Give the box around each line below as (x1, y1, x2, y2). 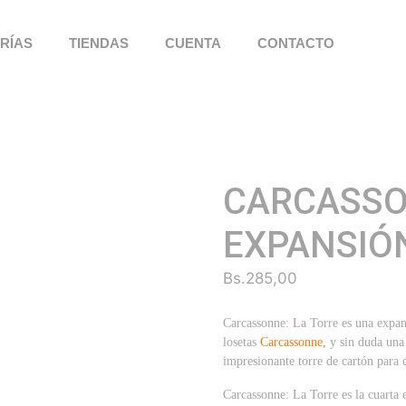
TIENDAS (68, 35, 129, 51)
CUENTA (164, 35, 221, 51)
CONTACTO (256, 35, 334, 51)
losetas (223, 334, 261, 349)
